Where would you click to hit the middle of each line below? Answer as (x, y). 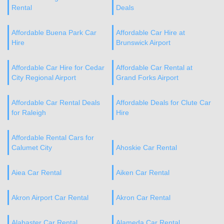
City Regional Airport (44, 77)
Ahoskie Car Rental (146, 147)
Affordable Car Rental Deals (56, 102)
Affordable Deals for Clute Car (163, 102)
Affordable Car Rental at (154, 67)
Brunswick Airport (143, 42)
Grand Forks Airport (147, 77)
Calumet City (32, 147)
